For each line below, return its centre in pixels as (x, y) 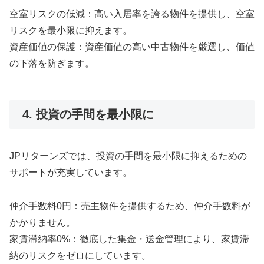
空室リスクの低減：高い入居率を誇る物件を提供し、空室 (132, 14)
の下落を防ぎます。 (52, 63)
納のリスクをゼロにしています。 (80, 256)
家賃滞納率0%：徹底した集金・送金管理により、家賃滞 (129, 239)
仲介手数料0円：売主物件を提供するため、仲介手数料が (130, 206)
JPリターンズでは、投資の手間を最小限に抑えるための (128, 156)
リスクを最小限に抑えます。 (71, 30)
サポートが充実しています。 (71, 173)
